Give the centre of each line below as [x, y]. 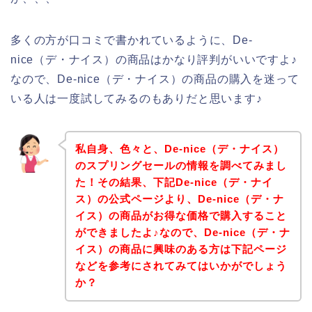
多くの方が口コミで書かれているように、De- [132, 40]
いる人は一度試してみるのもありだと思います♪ [136, 98]
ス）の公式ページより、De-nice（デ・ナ [179, 199]
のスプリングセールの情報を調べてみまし [181, 166]
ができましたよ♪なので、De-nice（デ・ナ [182, 233]
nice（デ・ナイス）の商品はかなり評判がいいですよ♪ [154, 59]
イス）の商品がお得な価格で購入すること [181, 216]
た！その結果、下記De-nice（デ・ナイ [174, 182]
